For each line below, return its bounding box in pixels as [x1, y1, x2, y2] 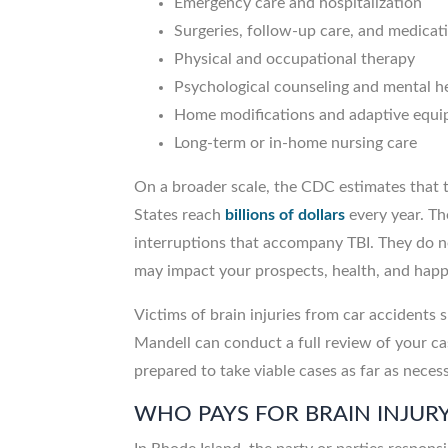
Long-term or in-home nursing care [174, 135, 418, 152]
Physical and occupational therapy [174, 51, 416, 68]
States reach [134, 207, 226, 224]
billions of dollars [225, 207, 346, 224]
